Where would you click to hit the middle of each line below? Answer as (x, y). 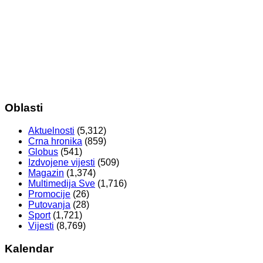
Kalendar (29, 248)
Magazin (46, 173)
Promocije (49, 194)
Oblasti (24, 108)
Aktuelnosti (51, 131)
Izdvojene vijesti (62, 163)
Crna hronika (55, 141)
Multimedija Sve (62, 184)
